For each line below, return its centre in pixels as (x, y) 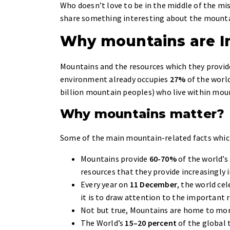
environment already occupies (115, 79)
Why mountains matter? (142, 114)
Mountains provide (115, 159)
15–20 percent (151, 223)
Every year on (105, 184)
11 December (154, 184)
